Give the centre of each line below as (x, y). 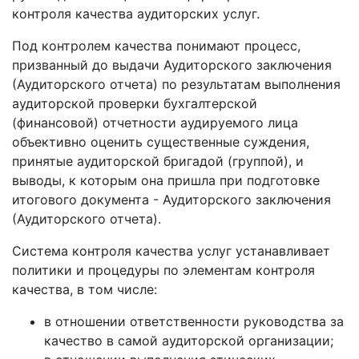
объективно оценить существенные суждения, (161, 142)
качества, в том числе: (85, 289)
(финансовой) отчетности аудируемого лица (155, 123)
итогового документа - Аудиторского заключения (171, 200)
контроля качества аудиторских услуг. (136, 14)
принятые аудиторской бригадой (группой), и (158, 161)
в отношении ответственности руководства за (194, 321)
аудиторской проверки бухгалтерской (135, 103)
